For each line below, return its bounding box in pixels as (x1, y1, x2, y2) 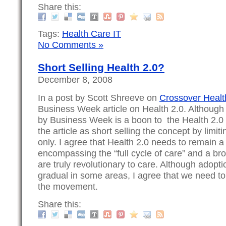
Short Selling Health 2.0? (38, 61, 164, 74)
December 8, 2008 (38, 74, 112, 85)
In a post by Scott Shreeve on (38, 92, 159, 103)
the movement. (38, 181, 98, 192)
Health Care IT (62, 28, 121, 39)
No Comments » (38, 39, 103, 50)
